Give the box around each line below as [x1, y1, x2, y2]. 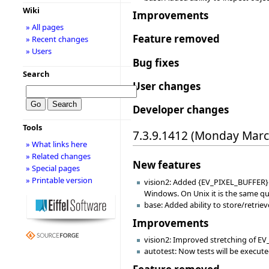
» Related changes [25, 151, 91, 162]
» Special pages [25, 163, 80, 174]
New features [133, 158, 201, 172]
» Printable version [25, 175, 92, 186]
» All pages [25, 22, 64, 32]
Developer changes [133, 103, 229, 117]
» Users [25, 46, 52, 56]
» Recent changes [25, 34, 88, 44]
